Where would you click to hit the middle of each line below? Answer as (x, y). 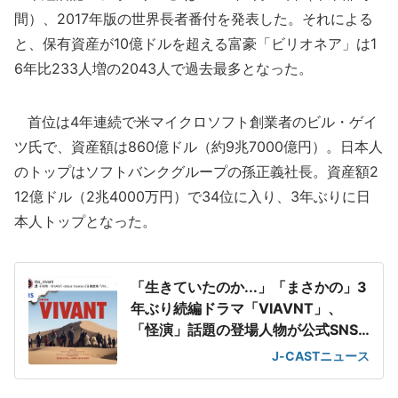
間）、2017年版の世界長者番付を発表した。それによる (194, 19)
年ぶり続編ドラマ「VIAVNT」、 (236, 308)
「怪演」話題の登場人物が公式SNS (244, 330)
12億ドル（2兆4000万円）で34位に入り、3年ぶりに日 (192, 196)
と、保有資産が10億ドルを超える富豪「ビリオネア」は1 (195, 44)
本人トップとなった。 (85, 221)
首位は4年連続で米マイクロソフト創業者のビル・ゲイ (196, 122)
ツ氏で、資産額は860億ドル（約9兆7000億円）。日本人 (199, 147)
